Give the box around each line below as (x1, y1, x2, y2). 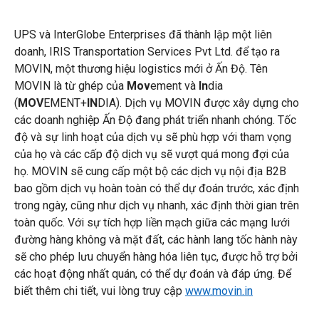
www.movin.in (185, 283, 253, 298)
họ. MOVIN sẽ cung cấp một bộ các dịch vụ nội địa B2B (14, 164, 286, 178)
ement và (150, 78, 199, 93)
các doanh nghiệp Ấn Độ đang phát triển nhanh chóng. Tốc (14, 113, 296, 127)
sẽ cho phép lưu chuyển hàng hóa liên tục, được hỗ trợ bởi (14, 249, 298, 263)
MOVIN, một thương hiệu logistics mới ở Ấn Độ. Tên (14, 61, 268, 75)
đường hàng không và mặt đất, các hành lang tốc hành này (14, 232, 298, 246)
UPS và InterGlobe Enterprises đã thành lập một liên (14, 27, 272, 41)
